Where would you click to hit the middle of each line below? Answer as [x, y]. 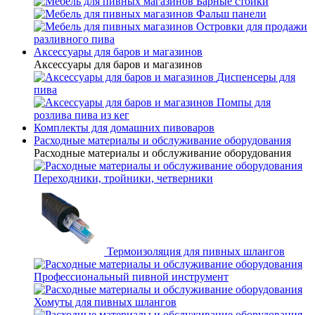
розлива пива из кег [82, 115]
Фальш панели [231, 14]
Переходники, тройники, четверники [123, 178]
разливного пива [74, 39]
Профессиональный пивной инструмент [131, 277]
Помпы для [244, 102]
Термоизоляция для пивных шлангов [196, 251]
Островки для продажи [252, 26]
